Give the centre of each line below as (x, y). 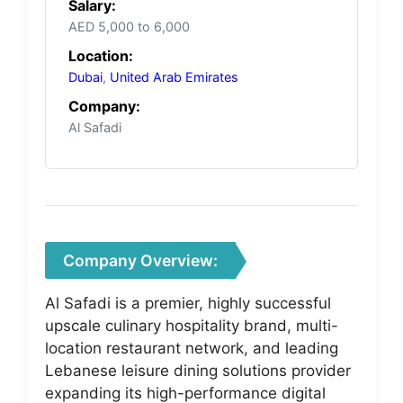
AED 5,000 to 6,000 (129, 26)
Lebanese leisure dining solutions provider (198, 370)
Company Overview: (140, 260)
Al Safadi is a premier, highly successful (188, 303)
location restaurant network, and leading (192, 348)
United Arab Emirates (174, 76)
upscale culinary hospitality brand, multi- (192, 325)
